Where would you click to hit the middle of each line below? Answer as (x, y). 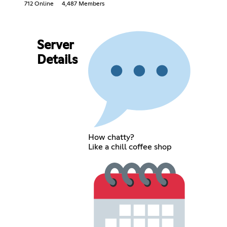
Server (55, 45)
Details (57, 60)
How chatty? (111, 137)
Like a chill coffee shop (130, 147)
